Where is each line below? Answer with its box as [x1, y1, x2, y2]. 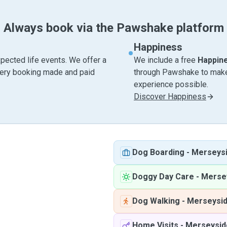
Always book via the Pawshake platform [3, 21, 224, 35]
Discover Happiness [134, 92, 206, 101]
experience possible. [134, 80, 208, 89]
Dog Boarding [132, 147, 184, 157]
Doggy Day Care [132, 172, 194, 181]
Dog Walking [132, 196, 180, 206]
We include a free [134, 55, 198, 65]
